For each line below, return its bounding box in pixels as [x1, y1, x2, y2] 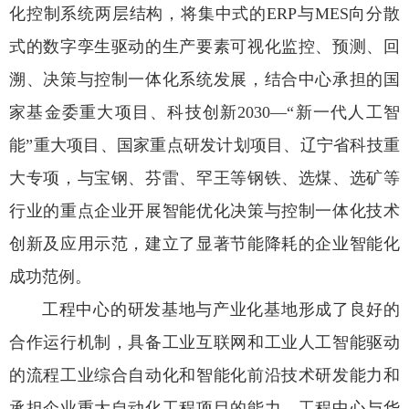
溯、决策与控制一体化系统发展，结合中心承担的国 [9, 69, 400, 89]
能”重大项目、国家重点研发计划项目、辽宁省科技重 [9, 135, 400, 154]
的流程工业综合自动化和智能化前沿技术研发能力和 [9, 365, 400, 384]
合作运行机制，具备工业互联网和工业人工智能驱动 [9, 332, 400, 351]
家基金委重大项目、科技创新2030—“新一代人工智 [9, 102, 400, 121]
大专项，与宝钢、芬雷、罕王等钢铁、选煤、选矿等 [9, 168, 400, 187]
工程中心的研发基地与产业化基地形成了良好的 [42, 299, 400, 319]
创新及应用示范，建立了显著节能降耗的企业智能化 [9, 234, 400, 253]
